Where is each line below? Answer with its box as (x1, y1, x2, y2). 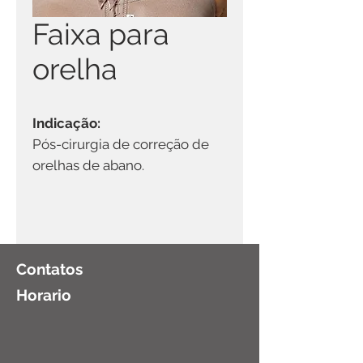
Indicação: (32, 115, 100, 131)
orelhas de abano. (32, 157, 144, 173)
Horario (16, 286, 71, 304)
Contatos (16, 260, 83, 278)
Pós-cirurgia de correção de (32, 136, 209, 152)
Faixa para (32, 17, 169, 51)
